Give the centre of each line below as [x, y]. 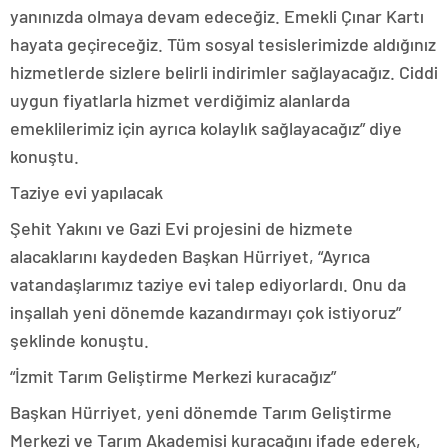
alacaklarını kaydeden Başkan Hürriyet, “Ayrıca [190, 256]
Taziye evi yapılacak [86, 192]
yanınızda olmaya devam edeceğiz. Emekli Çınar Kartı [217, 16]
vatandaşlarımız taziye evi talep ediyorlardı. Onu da [208, 284]
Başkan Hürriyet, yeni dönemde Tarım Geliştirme [201, 412]
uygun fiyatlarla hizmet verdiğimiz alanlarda [180, 100]
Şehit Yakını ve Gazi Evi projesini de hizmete [181, 228]
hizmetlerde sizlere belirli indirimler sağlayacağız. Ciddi [224, 72]
